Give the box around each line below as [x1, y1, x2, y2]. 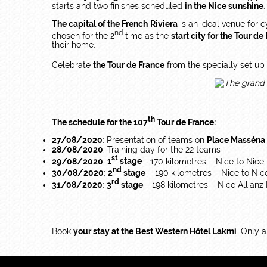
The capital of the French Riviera [52, 18, 178, 29]
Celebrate [52, 60, 93, 70]
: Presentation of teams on [103, 135, 207, 145]
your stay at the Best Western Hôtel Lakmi [73, 226, 237, 236]
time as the [123, 30, 172, 41]
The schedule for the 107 [52, 117, 148, 127]
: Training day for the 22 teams [103, 144, 221, 154]
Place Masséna [207, 135, 265, 145]
